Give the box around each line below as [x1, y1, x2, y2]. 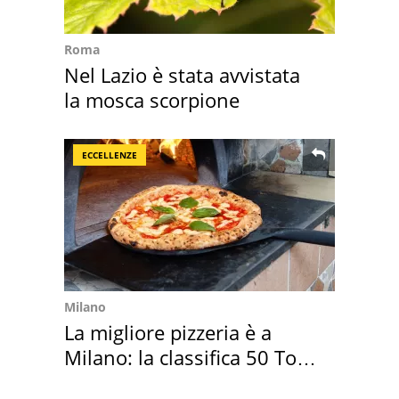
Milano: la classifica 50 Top [64, 343, 308, 370]
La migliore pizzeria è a [64, 318, 272, 346]
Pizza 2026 [64, 368, 161, 395]
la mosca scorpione [64, 85, 240, 113]
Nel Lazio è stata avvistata [64, 61, 300, 88]
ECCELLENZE [82, 148, 137, 161]
